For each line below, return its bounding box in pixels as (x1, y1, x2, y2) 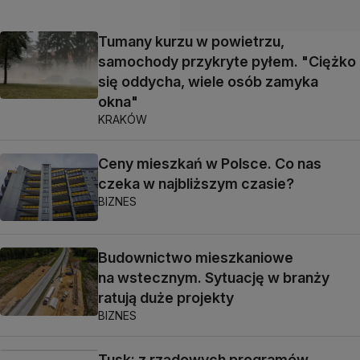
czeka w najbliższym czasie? (98, 175, 294, 192)
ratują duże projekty (98, 289, 234, 307)
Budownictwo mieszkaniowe (98, 249, 293, 267)
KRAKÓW (98, 112, 147, 126)
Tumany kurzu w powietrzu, (98, 33, 284, 50)
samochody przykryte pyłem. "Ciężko (98, 53, 356, 70)
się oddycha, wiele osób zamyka (98, 73, 318, 90)
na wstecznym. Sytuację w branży (98, 269, 329, 287)
